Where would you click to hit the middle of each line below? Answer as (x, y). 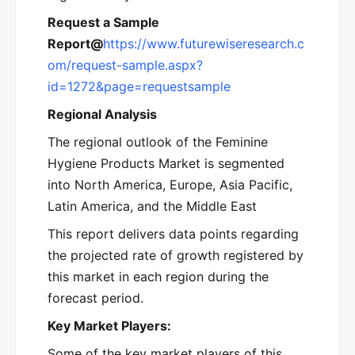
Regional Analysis (102, 115)
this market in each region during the (158, 277)
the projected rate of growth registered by (176, 256)
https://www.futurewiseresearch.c (204, 44)
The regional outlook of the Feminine (158, 142)
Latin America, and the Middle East (152, 206)
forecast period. (95, 298)
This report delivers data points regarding (173, 234)
